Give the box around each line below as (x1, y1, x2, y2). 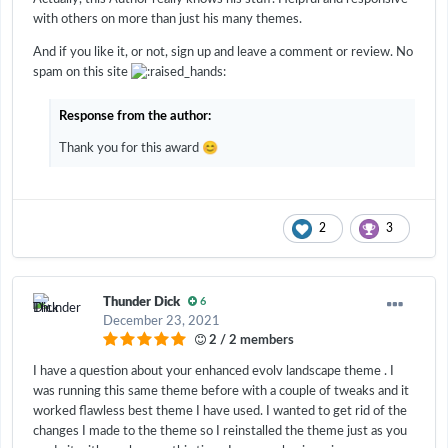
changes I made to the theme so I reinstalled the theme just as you (33, 424, 407, 438)
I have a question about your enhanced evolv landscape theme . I (33, 364, 394, 378)
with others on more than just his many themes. (33, 12, 302, 26)
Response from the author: (59, 109, 211, 123)
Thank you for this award (59, 141, 202, 155)
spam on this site (33, 66, 131, 80)
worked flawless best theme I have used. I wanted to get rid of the (33, 404, 407, 418)
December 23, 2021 (103, 314, 220, 328)
